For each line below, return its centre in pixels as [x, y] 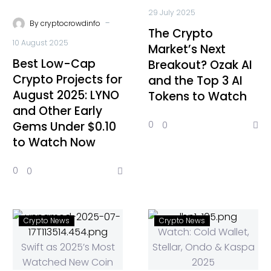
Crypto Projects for [67, 80]
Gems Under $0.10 [64, 127]
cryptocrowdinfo [70, 23]
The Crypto [181, 34]
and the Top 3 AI [195, 81]
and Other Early [57, 111]
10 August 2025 [41, 43]
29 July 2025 [172, 12]
